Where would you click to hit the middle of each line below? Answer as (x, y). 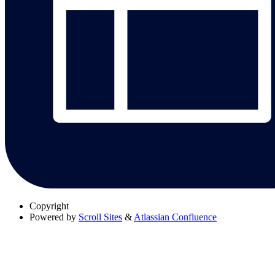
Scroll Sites (100, 217)
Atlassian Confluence (175, 217)
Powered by (53, 217)
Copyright (49, 206)
